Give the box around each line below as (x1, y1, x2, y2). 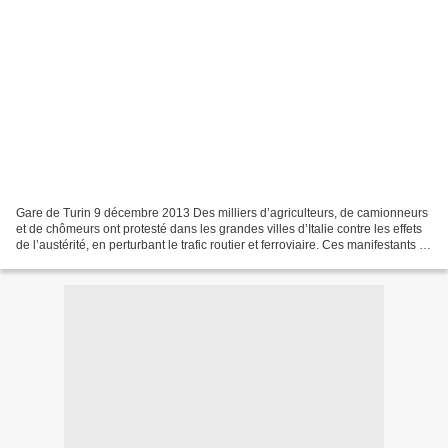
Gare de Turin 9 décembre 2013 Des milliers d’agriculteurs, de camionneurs (16, 205, 428, 220)
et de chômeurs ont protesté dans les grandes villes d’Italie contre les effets (16, 221, 422, 236)
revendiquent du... (16, 253, 114, 268)
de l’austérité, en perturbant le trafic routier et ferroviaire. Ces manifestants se (16, 237, 432, 252)
